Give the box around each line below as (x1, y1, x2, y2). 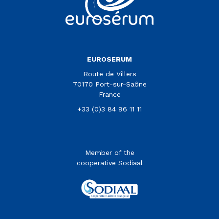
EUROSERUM (87, 55, 132, 63)
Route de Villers (83, 69, 136, 78)
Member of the (85, 149, 134, 157)
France (98, 90, 121, 98)
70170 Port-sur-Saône (72, 80, 147, 88)
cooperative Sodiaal (76, 159, 143, 167)
